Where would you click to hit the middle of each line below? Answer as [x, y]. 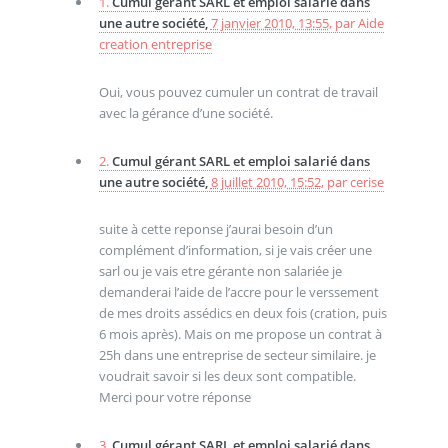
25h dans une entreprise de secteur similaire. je [237, 355]
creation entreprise [155, 44]
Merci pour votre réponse [174, 397]
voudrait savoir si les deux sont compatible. [227, 376]
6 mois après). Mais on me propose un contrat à [240, 334]
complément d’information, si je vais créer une [235, 250]
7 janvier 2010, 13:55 [269, 23]
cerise [366, 181]
